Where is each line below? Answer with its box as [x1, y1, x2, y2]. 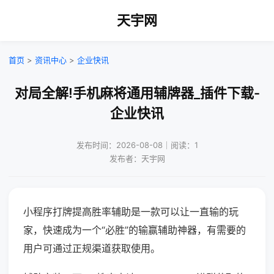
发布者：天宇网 [109, 154, 165, 163]
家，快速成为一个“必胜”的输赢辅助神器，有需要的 [23, 224, 246, 236]
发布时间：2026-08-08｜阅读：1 [76, 140, 198, 150]
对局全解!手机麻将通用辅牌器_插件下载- [14, 85, 260, 101]
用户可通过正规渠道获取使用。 [23, 242, 160, 254]
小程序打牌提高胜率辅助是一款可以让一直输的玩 [23, 206, 239, 218]
